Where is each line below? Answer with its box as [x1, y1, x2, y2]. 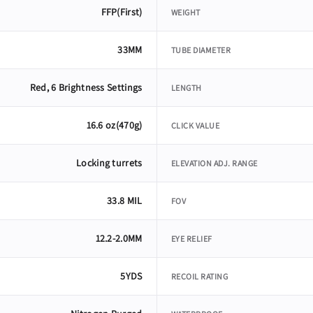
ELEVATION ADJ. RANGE [170, 158, 258, 169]
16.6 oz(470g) [86, 119, 143, 132]
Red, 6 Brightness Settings [29, 81, 143, 94]
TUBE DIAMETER [170, 45, 231, 56]
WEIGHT [170, 7, 201, 18]
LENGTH [170, 82, 202, 94]
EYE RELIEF [170, 233, 212, 245]
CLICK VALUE [170, 120, 219, 131]
